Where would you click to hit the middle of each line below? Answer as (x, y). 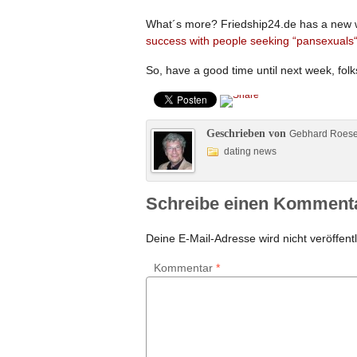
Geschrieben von (248, 133)
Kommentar (185, 268)
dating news (250, 151)
